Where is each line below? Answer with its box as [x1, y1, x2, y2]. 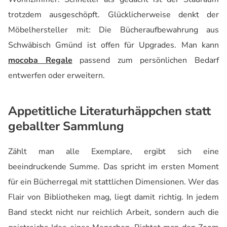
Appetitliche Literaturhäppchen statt [8, 103, 211, 120]
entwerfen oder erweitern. [8, 70, 105, 82]
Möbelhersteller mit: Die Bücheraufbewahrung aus [8, 24, 219, 36]
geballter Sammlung [8, 118, 124, 135]
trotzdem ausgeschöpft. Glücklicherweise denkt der [8, 9, 219, 21]
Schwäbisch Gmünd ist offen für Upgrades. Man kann [8, 40, 219, 51]
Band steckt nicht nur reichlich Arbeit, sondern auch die [8, 207, 219, 218]
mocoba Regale [8, 55, 72, 66]
